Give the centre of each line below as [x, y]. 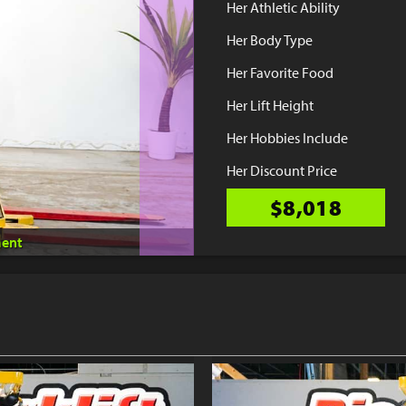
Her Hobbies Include [287, 137]
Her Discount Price [282, 170]
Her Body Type [270, 39]
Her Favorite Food [280, 72]
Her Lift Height [270, 105]
